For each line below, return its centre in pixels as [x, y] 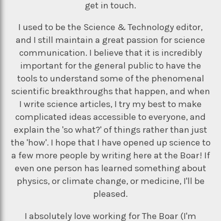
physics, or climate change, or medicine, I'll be [110, 181]
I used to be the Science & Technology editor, [110, 27]
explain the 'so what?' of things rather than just [110, 130]
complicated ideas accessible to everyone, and [110, 117]
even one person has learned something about [110, 168]
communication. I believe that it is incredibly [110, 53]
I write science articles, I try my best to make [110, 104]
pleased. [110, 194]
